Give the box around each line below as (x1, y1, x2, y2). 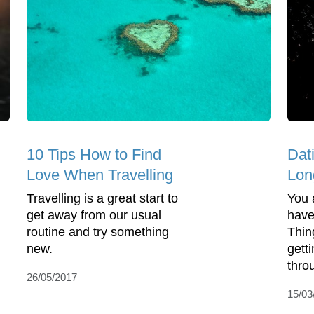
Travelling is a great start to (27, 191, 178, 206)
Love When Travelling (27, 166, 173, 184)
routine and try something (27, 225, 169, 240)
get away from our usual (27, 208, 161, 223)
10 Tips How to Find (27, 146, 161, 164)
